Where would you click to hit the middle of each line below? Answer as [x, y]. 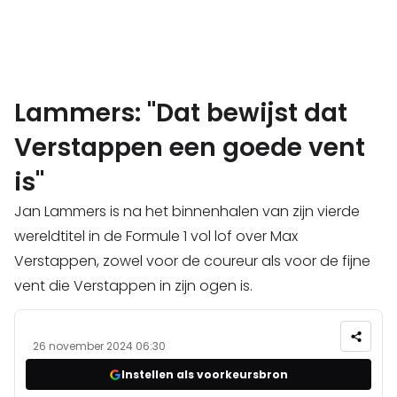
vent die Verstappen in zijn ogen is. [133, 286]
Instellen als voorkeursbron [205, 374]
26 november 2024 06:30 [99, 346]
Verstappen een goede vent [190, 148]
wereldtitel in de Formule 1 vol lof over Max [156, 237]
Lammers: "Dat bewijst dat [181, 113]
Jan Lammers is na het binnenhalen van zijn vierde [187, 212]
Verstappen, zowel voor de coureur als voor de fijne [192, 261]
